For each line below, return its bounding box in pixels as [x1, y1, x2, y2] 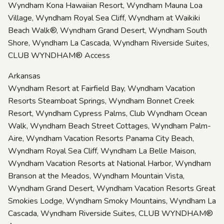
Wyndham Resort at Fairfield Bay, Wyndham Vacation [8, 82, 195, 94]
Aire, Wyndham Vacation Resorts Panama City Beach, [8, 132, 194, 144]
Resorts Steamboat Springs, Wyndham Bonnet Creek [8, 95, 194, 106]
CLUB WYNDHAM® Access [8, 49, 110, 61]
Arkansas [8, 70, 40, 81]
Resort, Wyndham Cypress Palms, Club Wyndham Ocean [8, 107, 207, 119]
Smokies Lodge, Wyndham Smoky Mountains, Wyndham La [8, 195, 216, 206]
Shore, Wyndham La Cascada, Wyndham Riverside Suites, [8, 37, 209, 48]
